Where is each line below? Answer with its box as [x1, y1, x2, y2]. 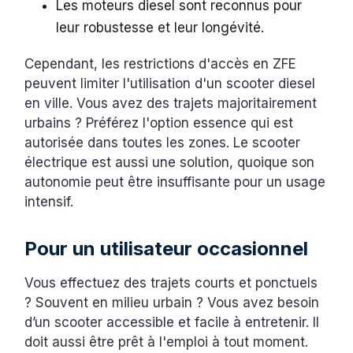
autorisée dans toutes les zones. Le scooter [24, 135, 301, 151]
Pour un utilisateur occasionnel [24, 237, 314, 261]
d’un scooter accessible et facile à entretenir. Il [24, 314, 320, 331]
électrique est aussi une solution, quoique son [24, 154, 315, 171]
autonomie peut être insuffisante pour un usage [24, 174, 326, 191]
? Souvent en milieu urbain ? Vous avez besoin [24, 295, 320, 311]
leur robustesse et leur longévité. [56, 20, 265, 36]
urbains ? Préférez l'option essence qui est [24, 115, 294, 132]
